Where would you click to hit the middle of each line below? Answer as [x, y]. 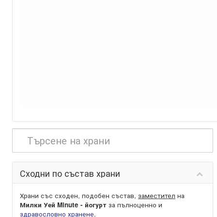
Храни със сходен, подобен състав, [79, 195]
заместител [157, 195]
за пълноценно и [134, 205]
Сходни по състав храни [70, 173]
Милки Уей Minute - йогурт [63, 205]
